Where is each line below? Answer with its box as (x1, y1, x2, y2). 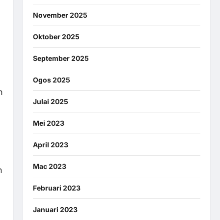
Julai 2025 (32, 97, 68, 106)
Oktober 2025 (32, 32, 80, 41)
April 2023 (32, 140, 68, 149)
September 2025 (32, 54, 89, 62)
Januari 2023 (32, 205, 78, 214)
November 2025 (32, 10, 87, 19)
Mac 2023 (32, 162, 66, 170)
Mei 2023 (32, 118, 64, 127)
